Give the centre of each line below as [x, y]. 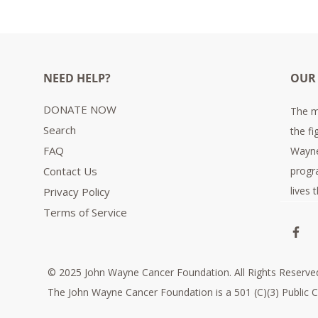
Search [60, 130]
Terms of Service [85, 213]
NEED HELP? [77, 78]
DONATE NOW [80, 110]
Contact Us [70, 171]
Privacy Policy [77, 192]
